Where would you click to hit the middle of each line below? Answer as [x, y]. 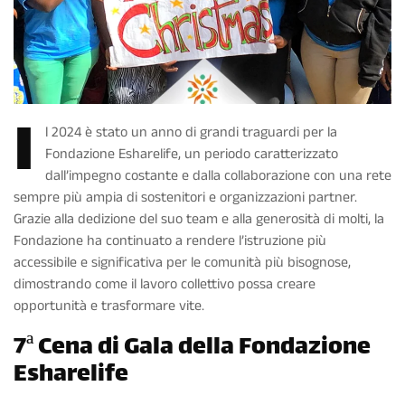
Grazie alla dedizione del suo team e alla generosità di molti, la [199, 220]
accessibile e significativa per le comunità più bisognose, [182, 263]
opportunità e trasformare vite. [109, 306]
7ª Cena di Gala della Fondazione [192, 349]
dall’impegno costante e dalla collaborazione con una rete [218, 176]
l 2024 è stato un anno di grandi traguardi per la [191, 133]
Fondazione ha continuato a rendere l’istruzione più [170, 241]
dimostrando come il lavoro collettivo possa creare [165, 285]
